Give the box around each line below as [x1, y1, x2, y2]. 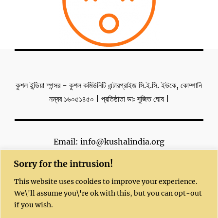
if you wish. [14, 200, 53, 209]
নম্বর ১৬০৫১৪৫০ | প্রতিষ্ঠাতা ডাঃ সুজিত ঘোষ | [49, 94, 169, 104]
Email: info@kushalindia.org [53, 137, 164, 146]
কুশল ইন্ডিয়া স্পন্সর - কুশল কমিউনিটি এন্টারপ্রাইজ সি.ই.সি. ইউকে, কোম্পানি [16, 80, 202, 90]
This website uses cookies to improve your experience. [14, 177, 198, 186]
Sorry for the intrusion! [14, 158, 113, 169]
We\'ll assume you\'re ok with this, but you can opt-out [14, 188, 202, 198]
